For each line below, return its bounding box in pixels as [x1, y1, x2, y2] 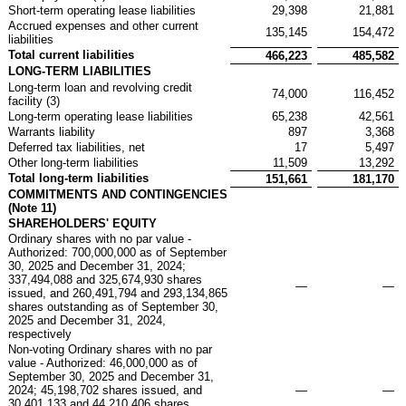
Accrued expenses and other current [8, 18, 198, 33]
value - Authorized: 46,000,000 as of [8, 355, 198, 370]
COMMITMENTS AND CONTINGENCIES [8, 187, 227, 201]
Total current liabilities [8, 47, 134, 62]
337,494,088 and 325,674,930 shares [8, 272, 202, 286]
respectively [8, 326, 72, 341]
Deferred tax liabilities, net [8, 140, 145, 154]
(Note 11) [8, 200, 56, 215]
